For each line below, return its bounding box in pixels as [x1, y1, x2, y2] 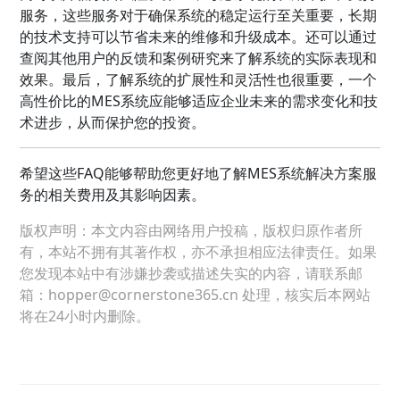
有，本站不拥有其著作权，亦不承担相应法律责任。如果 [20, 241, 378, 262]
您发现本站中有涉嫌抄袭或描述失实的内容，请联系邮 [20, 262, 363, 283]
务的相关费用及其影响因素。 [20, 184, 206, 204]
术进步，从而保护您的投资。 [20, 112, 206, 132]
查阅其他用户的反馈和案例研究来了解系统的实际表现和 [20, 47, 378, 68]
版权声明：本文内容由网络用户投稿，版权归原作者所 [20, 220, 363, 240]
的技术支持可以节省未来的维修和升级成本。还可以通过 [20, 26, 378, 46]
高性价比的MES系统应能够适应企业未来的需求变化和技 [20, 90, 379, 111]
